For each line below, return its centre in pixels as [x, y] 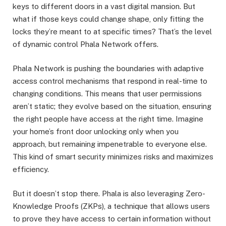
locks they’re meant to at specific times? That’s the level [112, 31]
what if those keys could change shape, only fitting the [108, 19]
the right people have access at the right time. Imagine [108, 119]
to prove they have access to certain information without [112, 219]
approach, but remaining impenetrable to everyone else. [110, 144]
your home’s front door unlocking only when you [96, 131]
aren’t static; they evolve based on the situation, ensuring [112, 106]
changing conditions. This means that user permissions [107, 93]
